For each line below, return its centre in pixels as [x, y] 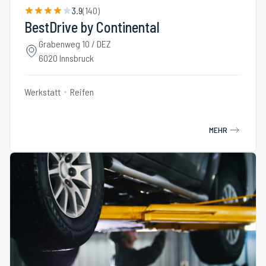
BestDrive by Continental [92, 27]
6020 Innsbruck [66, 58]
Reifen [82, 92]
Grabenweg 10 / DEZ [75, 44]
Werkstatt [42, 92]
